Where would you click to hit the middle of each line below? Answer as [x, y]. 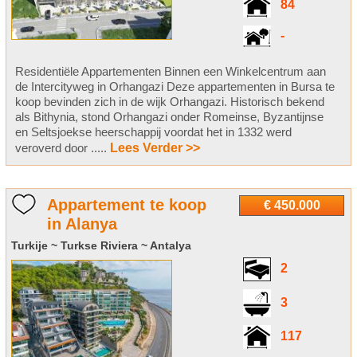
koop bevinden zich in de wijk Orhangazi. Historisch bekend [169, 102]
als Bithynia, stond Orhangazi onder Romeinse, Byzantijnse [169, 117]
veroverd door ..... [62, 148]
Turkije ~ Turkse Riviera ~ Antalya [101, 246]
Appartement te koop [126, 205]
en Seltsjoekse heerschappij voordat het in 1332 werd [153, 132]
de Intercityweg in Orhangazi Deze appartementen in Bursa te [175, 87]
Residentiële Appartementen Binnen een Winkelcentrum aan [170, 72]
